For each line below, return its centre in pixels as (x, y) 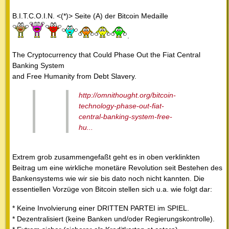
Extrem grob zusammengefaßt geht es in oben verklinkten (106, 157)
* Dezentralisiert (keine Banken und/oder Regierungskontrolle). (113, 219)
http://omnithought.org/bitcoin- (127, 95)
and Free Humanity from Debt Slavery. (74, 76)
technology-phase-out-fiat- (121, 106)
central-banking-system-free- (125, 116)
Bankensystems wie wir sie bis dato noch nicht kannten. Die (108, 178)
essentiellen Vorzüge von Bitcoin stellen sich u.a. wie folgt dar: (112, 189)
